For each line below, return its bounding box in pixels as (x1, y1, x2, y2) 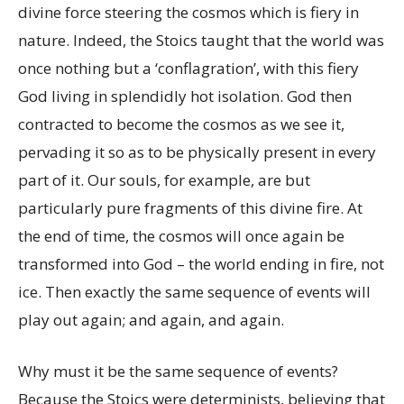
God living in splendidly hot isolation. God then (18, 86, 352, 106)
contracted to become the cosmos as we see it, (18, 114, 344, 134)
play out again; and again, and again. (18, 309, 284, 330)
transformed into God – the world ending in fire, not (18, 253, 384, 274)
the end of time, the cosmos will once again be (18, 225, 344, 246)
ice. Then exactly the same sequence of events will (18, 281, 371, 302)
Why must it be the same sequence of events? (18, 361, 338, 381)
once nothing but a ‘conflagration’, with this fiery (18, 58, 359, 78)
